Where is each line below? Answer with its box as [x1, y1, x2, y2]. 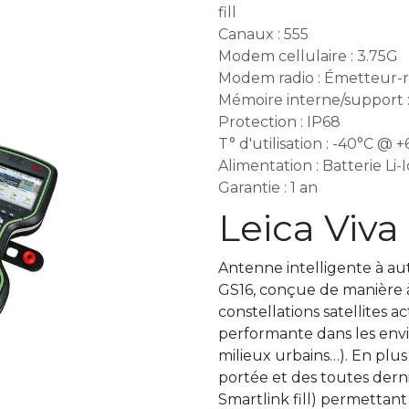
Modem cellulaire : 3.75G [218, 47, 398, 65]
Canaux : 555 [218, 26, 309, 43]
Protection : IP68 [218, 113, 341, 131]
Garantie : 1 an [218, 179, 318, 196]
